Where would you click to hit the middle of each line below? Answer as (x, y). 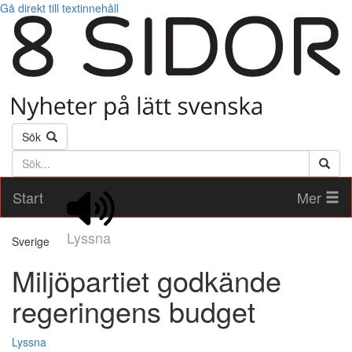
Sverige (31, 242)
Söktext (31, 158)
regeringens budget (134, 311)
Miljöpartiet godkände (147, 280)
